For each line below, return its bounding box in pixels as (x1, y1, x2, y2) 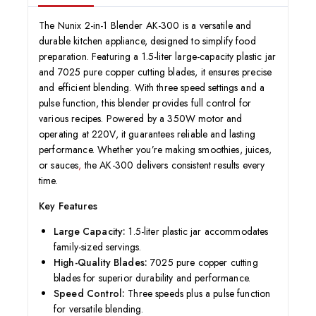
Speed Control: (54, 286, 126, 300)
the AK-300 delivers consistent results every (81, 157, 265, 172)
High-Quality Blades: (54, 255, 147, 269)
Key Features (39, 198, 97, 213)
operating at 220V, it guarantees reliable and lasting (39, 126, 255, 141)
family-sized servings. (54, 239, 142, 254)
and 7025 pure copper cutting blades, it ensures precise (39, 64, 272, 79)
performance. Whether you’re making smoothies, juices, (39, 142, 272, 157)
